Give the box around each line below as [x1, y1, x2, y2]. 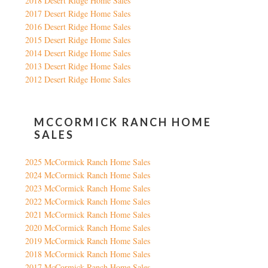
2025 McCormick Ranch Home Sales [25, 156, 151, 168]
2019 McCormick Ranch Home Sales [25, 235, 151, 247]
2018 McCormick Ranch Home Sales [25, 248, 151, 260]
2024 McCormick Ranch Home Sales [25, 169, 151, 181]
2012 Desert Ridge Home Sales [25, 74, 131, 86]
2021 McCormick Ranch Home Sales [25, 209, 151, 221]
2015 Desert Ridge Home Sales [25, 34, 131, 46]
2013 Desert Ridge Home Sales [25, 60, 131, 72]
